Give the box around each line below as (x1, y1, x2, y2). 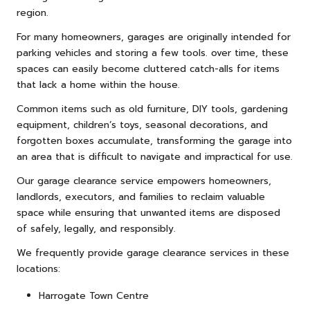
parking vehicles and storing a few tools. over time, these (17, 45, 289, 60)
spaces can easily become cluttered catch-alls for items (17, 61, 280, 76)
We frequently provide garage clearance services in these (17, 245, 289, 260)
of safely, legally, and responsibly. (17, 221, 176, 236)
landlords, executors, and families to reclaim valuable (17, 189, 265, 204)
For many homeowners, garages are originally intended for (17, 29, 291, 44)
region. (17, 5, 48, 20)
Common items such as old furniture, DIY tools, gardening (17, 101, 288, 116)
